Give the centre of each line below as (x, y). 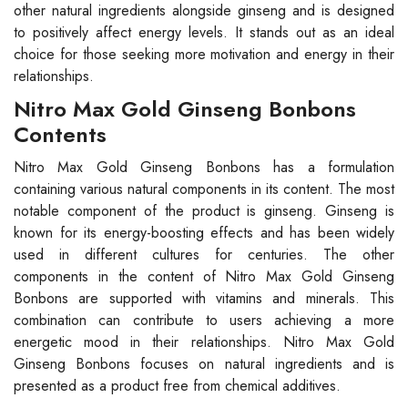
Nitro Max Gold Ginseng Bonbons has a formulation (204, 167)
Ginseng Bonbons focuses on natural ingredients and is (204, 363)
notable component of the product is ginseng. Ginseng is (204, 210)
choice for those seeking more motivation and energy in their (204, 54)
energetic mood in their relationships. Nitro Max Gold (204, 342)
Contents (60, 134)
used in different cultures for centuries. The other (204, 254)
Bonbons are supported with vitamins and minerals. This (204, 298)
